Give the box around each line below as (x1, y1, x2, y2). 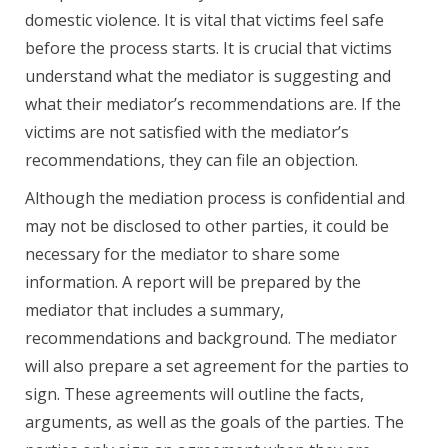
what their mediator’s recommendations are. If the (25, 93, 401, 116)
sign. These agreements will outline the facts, (25, 383, 364, 406)
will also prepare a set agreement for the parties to (25, 355, 409, 378)
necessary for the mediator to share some (25, 243, 340, 266)
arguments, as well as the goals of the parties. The (25, 411, 404, 434)
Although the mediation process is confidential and (25, 187, 405, 210)
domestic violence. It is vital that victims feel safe (25, 9, 384, 32)
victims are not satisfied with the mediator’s (25, 121, 349, 144)
